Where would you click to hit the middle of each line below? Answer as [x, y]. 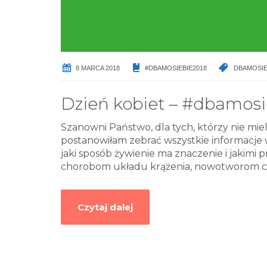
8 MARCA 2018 [98, 68]
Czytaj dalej [105, 207]
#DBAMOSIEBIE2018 [176, 68]
